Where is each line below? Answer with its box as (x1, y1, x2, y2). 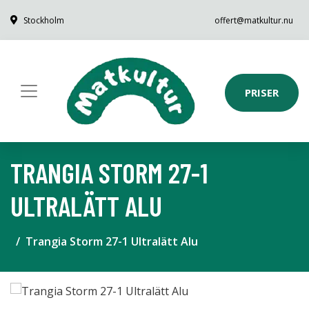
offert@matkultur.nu (215, 14, 293, 26)
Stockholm (23, 14, 64, 26)
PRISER (245, 86, 279, 99)
